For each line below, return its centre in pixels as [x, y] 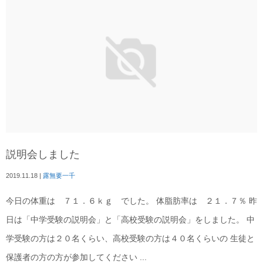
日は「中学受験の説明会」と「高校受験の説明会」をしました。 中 [130, 220]
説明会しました [43, 155]
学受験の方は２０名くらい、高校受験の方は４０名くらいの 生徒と [130, 239]
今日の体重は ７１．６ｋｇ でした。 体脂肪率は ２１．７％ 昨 [131, 201]
